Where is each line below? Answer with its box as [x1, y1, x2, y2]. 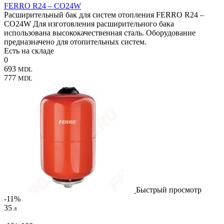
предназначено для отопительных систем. [4, 37, 146, 46]
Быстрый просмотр [136, 185, 201, 194]
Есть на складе [4, 46, 54, 55]
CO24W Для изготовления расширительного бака [4, 19, 174, 28]
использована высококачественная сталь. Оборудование [4, 28, 195, 37]
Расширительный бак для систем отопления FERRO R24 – [4, 10, 204, 19]
